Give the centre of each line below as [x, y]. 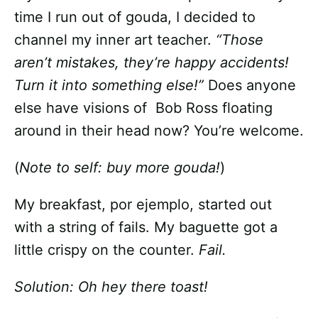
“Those [240, 40]
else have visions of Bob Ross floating [143, 108]
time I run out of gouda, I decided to [135, 17]
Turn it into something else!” [111, 85]
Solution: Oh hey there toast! [111, 287]
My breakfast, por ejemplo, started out [143, 204]
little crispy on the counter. [106, 250]
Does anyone [252, 85]
